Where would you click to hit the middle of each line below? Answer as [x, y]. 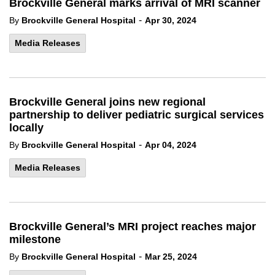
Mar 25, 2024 [171, 257]
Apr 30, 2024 [171, 20]
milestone [35, 239]
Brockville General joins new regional [107, 102]
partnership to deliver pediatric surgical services [137, 115]
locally [26, 128]
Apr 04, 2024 [171, 145]
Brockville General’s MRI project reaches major [133, 227]
